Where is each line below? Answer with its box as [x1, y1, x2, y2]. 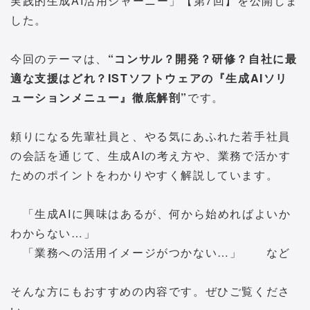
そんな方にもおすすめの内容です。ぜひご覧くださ [10, 282, 291, 299]
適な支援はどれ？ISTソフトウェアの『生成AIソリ [10, 69, 289, 86]
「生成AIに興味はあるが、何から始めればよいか [10, 205, 291, 221]
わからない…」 [10, 224, 96, 241]
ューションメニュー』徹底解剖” [10, 89, 188, 105]
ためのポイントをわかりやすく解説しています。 [10, 166, 279, 183]
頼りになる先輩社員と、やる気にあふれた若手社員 [10, 127, 291, 144]
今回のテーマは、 [10, 50, 108, 66]
